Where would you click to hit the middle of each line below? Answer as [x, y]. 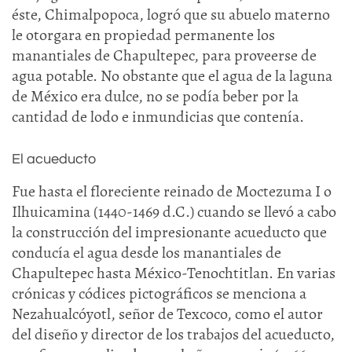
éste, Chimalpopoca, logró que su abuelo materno [171, 15]
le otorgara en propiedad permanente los [143, 35]
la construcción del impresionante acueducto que [169, 232]
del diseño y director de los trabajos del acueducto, [173, 334]
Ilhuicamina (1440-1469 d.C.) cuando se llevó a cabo [174, 212]
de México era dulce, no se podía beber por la [155, 96]
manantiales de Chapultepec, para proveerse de [164, 55]
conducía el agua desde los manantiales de [147, 253]
